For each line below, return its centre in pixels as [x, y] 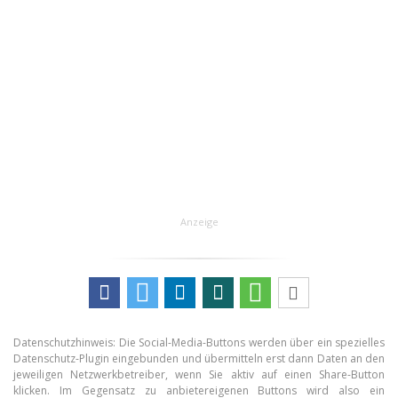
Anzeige [199, 222]
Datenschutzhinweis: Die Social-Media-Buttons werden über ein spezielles [199, 342]
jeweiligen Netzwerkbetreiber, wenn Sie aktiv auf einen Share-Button [199, 374]
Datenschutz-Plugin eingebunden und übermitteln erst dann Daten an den [199, 358]
